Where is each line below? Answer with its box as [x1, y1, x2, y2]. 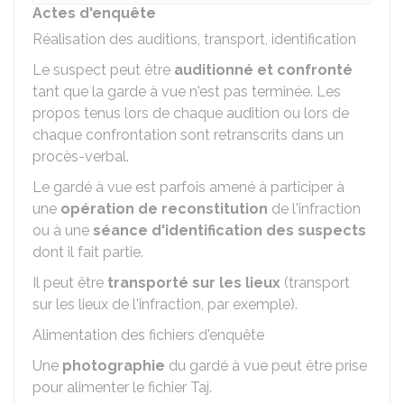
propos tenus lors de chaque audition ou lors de [32, 105, 349, 122]
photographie [62, 357, 165, 374]
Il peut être [32, 274, 107, 291]
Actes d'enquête [32, 5, 156, 22]
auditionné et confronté [174, 61, 353, 78]
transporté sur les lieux [107, 274, 280, 291]
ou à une [32, 222, 93, 239]
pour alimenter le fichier [32, 379, 190, 396]
